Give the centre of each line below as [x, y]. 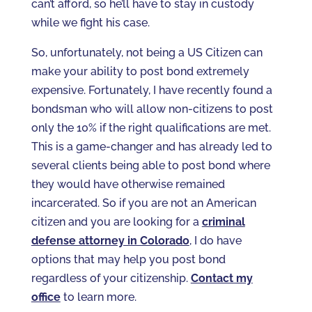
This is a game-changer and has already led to [151, 147]
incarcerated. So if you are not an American [143, 203]
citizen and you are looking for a [116, 222]
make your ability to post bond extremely [140, 71]
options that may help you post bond [128, 259]
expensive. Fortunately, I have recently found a [151, 90]
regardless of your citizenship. [111, 278]
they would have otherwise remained [128, 184]
